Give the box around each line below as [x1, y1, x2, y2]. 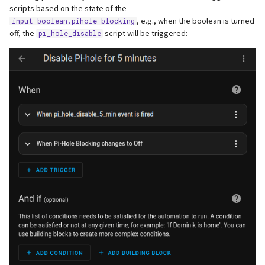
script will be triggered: [103, 27, 188, 38]
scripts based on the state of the [9, 2, 127, 14]
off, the [9, 27, 36, 38]
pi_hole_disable [38, 28, 101, 38]
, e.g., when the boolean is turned [137, 15, 254, 26]
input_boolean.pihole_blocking [11, 16, 135, 25]
